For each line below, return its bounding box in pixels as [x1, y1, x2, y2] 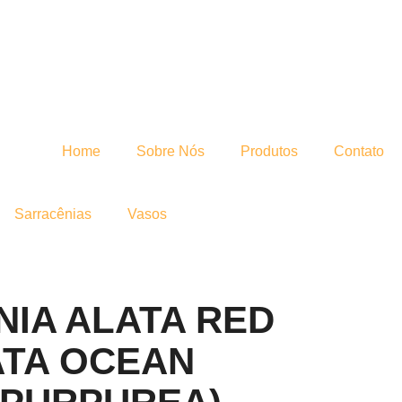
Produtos [240, 144, 298, 159]
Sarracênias [13, 206, 92, 222]
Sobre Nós [136, 144, 205, 159]
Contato [334, 144, 384, 159]
